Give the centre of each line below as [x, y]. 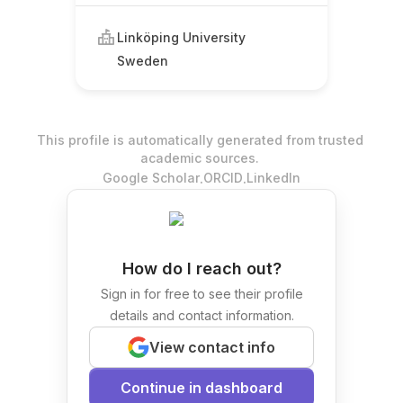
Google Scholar [151, 178]
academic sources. [200, 158]
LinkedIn [273, 178]
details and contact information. [201, 315]
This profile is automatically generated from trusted [200, 140]
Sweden [143, 61]
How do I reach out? [201, 269]
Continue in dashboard [201, 388]
